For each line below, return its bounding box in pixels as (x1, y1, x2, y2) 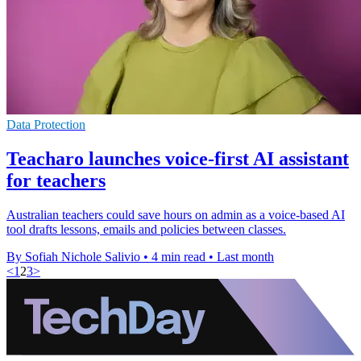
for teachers (6, 169, 106, 191)
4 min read (151, 249, 205, 263)
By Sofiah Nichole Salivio (6, 249, 140, 263)
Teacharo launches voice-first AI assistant (6, 147, 349, 169)
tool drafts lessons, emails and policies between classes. (6, 222, 286, 236)
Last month (217, 249, 274, 263)
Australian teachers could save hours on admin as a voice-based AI (6, 207, 345, 222)
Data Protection (6, 117, 85, 131)
